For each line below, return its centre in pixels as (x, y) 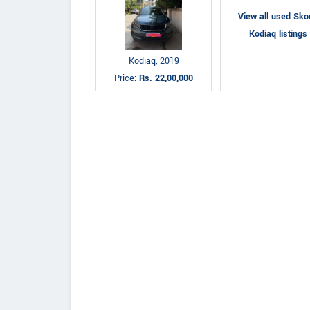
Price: (127, 78)
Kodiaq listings (278, 34)
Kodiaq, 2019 (154, 61)
